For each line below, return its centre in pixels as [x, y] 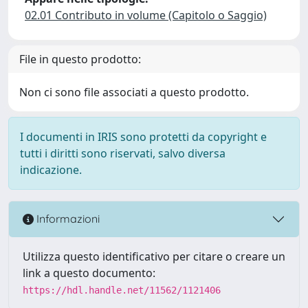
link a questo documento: [89, 273]
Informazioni [67, 219]
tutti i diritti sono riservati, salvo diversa [123, 153]
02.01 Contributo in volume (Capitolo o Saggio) [146, 15]
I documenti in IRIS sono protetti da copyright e [143, 136]
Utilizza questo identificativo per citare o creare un [154, 256]
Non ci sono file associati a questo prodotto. [134, 92]
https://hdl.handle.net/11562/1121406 [122, 290]
